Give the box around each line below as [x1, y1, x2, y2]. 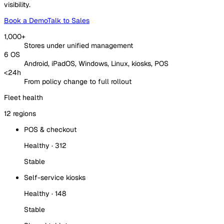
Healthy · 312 [24, 140, 66, 150]
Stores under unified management [24, 40, 133, 50]
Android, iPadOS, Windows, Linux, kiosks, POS [24, 58, 168, 68]
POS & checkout [24, 124, 76, 134]
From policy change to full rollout [24, 76, 131, 86]
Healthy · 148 [24, 188, 66, 198]
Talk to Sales [47, 15, 89, 25]
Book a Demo [4, 15, 47, 25]
